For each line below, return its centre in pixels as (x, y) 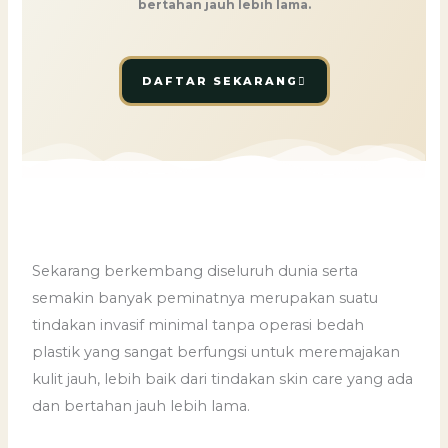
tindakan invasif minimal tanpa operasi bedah (198, 324)
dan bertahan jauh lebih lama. (141, 405)
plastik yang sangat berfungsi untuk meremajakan (216, 351)
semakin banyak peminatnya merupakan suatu (205, 297)
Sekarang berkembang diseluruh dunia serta (195, 270)
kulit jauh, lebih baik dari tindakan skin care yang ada (223, 378)
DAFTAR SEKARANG (219, 80)
